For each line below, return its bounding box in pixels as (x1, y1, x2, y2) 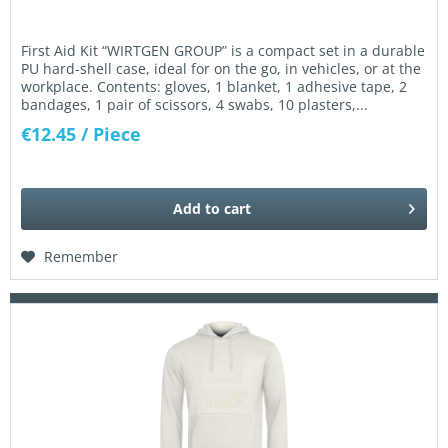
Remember (44, 246, 119, 266)
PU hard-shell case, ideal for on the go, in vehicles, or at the (21, 59, 422, 79)
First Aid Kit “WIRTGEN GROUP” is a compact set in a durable (21, 41, 426, 61)
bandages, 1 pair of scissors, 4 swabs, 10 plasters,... (21, 95, 369, 115)
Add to (173, 198, 221, 218)
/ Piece (81, 122, 142, 147)
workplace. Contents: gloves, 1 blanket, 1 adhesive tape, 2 (21, 77, 408, 97)
